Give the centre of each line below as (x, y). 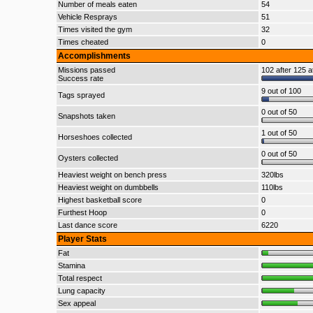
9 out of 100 (281, 91)
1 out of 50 (279, 133)
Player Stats (82, 239)
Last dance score (87, 225)
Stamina (71, 265)
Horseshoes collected (95, 137)
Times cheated (83, 42)
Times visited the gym (95, 29)
